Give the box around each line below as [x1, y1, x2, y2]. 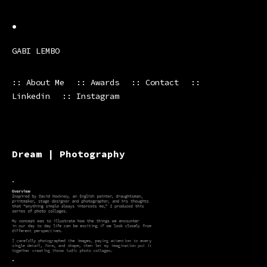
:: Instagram [62, 91, 119, 101]
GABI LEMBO [12, 45, 60, 56]
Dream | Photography [12, 148, 125, 160]
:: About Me [12, 77, 64, 88]
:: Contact [131, 77, 179, 88]
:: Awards [76, 77, 119, 88]
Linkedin [12, 91, 50, 101]
